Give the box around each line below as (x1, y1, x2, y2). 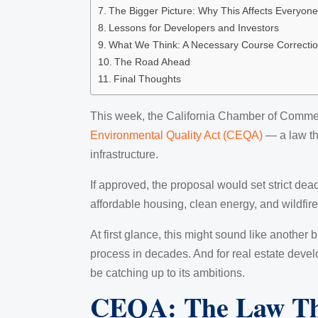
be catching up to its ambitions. (90, 266, 245, 279)
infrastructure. (90, 148, 158, 160)
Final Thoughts (113, 72, 181, 84)
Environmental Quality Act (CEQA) (90, 128, 263, 141)
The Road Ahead (114, 55, 190, 67)
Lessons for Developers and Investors (108, 21, 279, 33)
